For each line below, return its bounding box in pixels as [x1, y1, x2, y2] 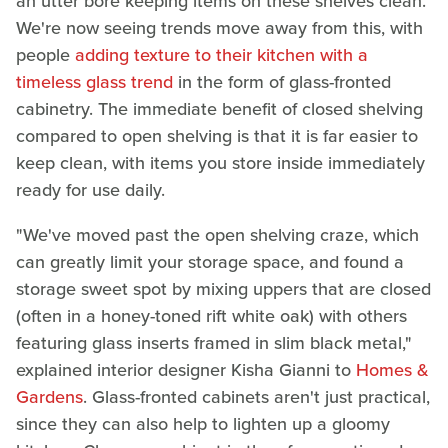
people [16, 41, 75, 68]
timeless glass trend [16, 68, 173, 95]
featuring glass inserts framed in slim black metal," [16, 329, 412, 356]
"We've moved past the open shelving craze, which [16, 221, 419, 248]
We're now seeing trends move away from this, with [16, 14, 423, 41]
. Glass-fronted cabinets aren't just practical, [83, 383, 430, 410]
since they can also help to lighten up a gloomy [16, 410, 390, 437]
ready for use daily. [16, 176, 165, 203]
